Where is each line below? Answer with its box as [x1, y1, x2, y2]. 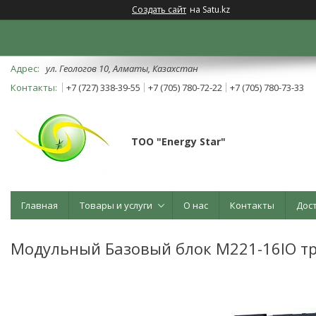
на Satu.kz [190, 4, 230, 16]
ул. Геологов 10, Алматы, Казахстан [46, 62, 198, 75]
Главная [21, 198, 58, 212]
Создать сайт [132, 4, 186, 16]
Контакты [230, 198, 274, 212]
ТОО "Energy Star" [131, 134, 226, 148]
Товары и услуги [80, 198, 152, 212]
